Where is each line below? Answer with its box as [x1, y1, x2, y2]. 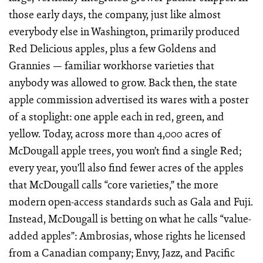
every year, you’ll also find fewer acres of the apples [8, 160, 244, 176]
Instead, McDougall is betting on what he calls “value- [8, 211, 251, 227]
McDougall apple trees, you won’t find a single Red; [8, 143, 241, 159]
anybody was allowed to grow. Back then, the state [8, 75, 237, 90]
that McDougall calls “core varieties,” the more [8, 177, 218, 193]
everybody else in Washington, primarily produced [8, 23, 240, 39]
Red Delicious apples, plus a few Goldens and [8, 41, 217, 56]
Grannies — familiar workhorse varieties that [8, 58, 214, 73]
